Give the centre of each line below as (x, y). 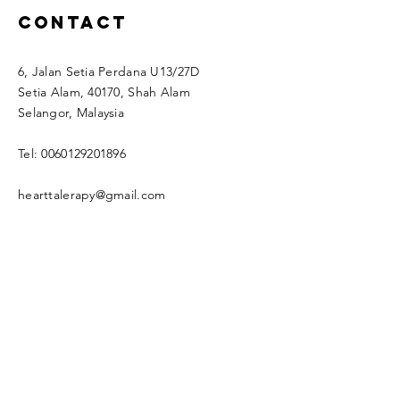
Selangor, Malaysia (71, 112)
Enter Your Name (74, 298)
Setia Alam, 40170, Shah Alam (104, 92)
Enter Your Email (72, 372)
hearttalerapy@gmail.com (92, 194)
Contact (73, 22)
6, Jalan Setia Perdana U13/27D (109, 71)
